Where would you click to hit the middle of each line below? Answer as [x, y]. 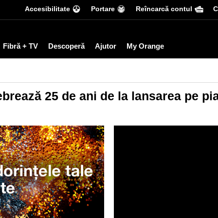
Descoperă [66, 46]
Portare [103, 9]
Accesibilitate [47, 9]
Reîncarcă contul [164, 9]
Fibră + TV [20, 46]
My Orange [145, 46]
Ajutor [106, 46]
